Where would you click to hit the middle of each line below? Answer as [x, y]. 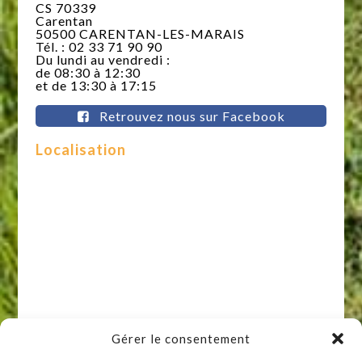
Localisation [81, 149]
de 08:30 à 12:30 [88, 72]
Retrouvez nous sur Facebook [191, 116]
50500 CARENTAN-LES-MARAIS [141, 33]
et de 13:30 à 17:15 [97, 85]
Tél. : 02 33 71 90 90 [99, 46]
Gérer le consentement [181, 338]
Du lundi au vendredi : [103, 59]
